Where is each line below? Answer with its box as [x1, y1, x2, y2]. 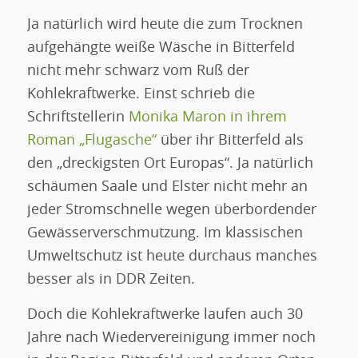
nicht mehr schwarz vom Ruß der [26, 63, 249, 78]
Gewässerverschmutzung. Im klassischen [26, 225, 303, 241]
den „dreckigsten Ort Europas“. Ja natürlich [26, 156, 313, 171]
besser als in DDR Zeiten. [26, 272, 195, 287]
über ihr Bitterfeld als [156, 133, 304, 148]
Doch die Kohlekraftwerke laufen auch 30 [26, 308, 303, 323]
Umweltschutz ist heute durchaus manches [26, 249, 317, 264]
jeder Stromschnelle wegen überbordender [26, 202, 316, 217]
